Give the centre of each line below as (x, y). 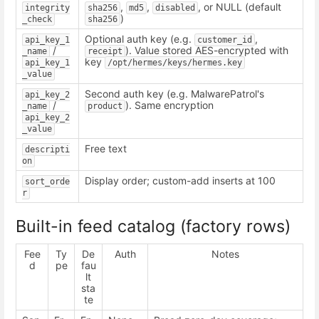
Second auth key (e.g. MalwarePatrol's (176, 93)
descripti (47, 149)
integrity (47, 7)
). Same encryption (169, 105)
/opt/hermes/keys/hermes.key (175, 62)
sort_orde (47, 181)
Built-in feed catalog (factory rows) (153, 226)
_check (37, 19)
